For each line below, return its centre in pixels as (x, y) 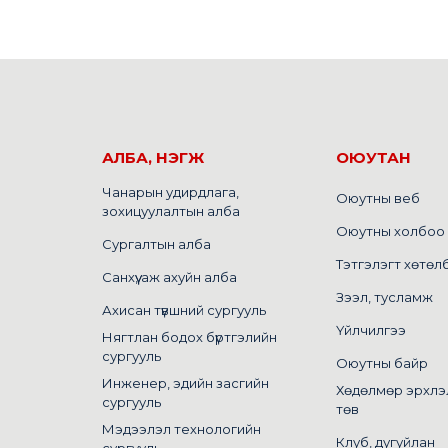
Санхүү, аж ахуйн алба (169, 276)
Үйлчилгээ (371, 329)
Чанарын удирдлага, (170, 191)
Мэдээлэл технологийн (181, 428)
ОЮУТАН (373, 157)
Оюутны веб (378, 197)
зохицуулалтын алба (171, 210)
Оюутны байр (382, 362)
